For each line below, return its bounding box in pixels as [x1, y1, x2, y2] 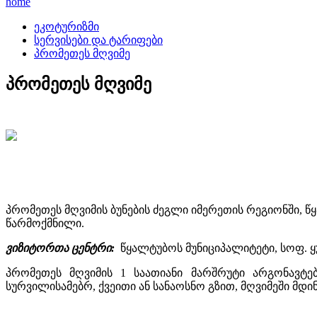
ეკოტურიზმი [34, 20, 99, 33]
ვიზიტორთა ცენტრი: [6, 241, 117, 254]
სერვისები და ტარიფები [34, 33, 163, 46]
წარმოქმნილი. [6, 217, 84, 229]
